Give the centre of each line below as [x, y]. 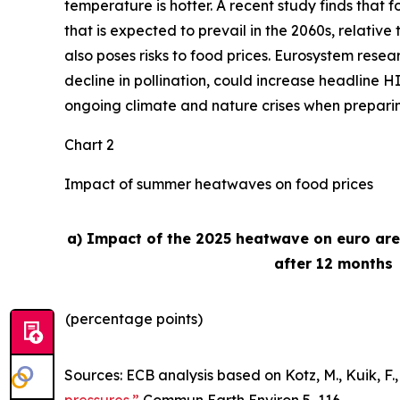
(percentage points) [134, 319]
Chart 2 [89, 145]
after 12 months [333, 263]
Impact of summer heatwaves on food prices [219, 184]
